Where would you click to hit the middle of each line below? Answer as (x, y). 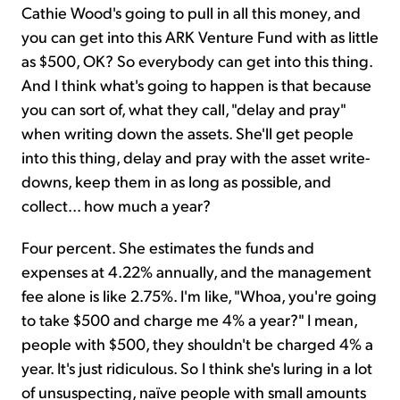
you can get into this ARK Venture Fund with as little (200, 36)
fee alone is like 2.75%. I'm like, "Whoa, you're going (199, 295)
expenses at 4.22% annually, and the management (196, 271)
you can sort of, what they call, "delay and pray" (183, 108)
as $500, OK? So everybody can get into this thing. (197, 60)
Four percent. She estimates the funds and (168, 246)
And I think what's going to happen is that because (196, 84)
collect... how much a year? (116, 204)
